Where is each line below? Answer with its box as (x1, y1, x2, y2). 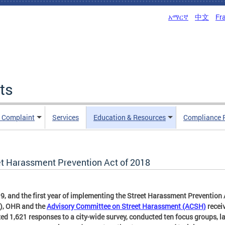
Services (52, 113, 79, 122)
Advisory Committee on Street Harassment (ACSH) (47, 201, 206, 211)
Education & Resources (93, 113, 166, 122)
